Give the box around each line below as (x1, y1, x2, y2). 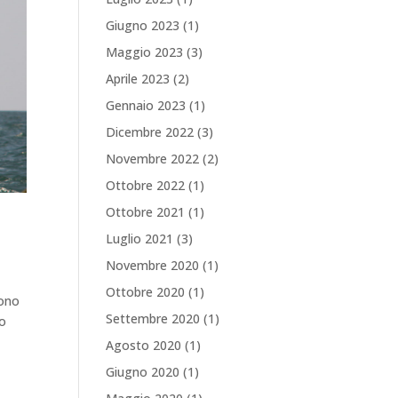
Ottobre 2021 (106, 203, 186, 220)
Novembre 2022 (106, 150, 200, 167)
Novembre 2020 (106, 257, 200, 274)
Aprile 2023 (106, 70, 171, 87)
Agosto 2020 (106, 337, 182, 354)
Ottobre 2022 (106, 177, 186, 194)
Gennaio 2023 (106, 97, 187, 114)
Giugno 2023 (106, 17, 180, 34)
